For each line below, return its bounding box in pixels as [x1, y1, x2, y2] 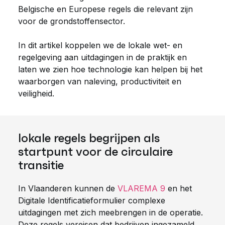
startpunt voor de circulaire [18, 144, 173, 159]
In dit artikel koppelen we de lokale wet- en [18, 40, 182, 50]
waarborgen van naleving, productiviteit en [18, 76, 181, 86]
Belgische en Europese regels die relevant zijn [18, 4, 193, 14]
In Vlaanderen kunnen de [18, 183, 118, 193]
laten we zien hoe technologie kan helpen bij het [18, 64, 202, 74]
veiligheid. [18, 88, 57, 98]
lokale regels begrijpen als [18, 131, 160, 146]
